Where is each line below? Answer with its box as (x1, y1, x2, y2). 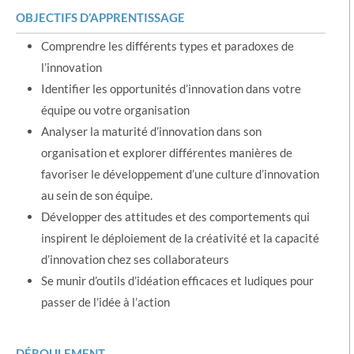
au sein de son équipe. (41, 188, 153, 202)
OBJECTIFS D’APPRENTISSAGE (16, 10, 185, 24)
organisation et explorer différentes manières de (41, 145, 292, 160)
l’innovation (41, 60, 102, 74)
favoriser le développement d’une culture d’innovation (41, 167, 319, 181)
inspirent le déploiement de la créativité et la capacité (41, 231, 319, 245)
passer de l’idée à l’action (41, 295, 170, 309)
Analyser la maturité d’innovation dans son (41, 124, 262, 138)
